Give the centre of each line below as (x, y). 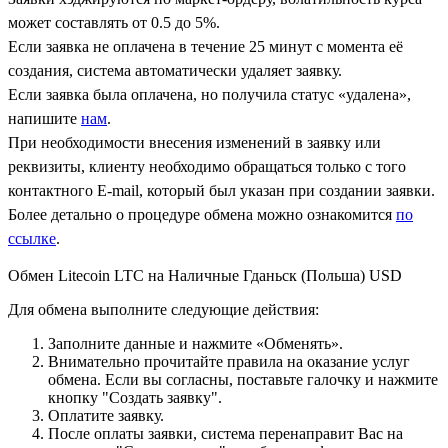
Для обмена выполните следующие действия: (163, 309)
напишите (44, 118)
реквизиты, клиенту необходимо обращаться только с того (207, 166)
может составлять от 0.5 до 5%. (114, 22)
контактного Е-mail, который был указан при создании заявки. (221, 190)
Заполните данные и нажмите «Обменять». (195, 343)
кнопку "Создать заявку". (135, 397)
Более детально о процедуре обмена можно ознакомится (202, 214)
